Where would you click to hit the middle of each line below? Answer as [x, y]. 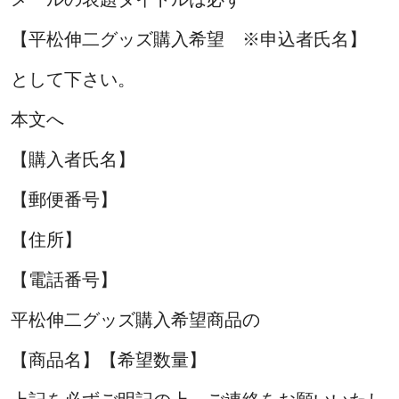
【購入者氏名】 [73, 160]
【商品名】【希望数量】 [109, 360]
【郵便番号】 [64, 200]
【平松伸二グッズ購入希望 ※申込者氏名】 [189, 40]
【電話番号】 [64, 280]
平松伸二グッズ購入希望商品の [135, 320]
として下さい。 [73, 80]
